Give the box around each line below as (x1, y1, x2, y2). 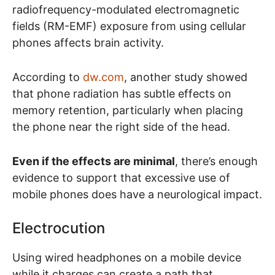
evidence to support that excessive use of (12, 171, 230, 184)
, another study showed (124, 70, 247, 83)
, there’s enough (175, 154, 258, 168)
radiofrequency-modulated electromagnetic (12, 3, 239, 17)
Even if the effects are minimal (12, 154, 175, 168)
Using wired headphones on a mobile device (12, 251, 241, 265)
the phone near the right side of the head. (12, 120, 230, 133)
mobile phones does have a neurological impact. (12, 187, 262, 201)
